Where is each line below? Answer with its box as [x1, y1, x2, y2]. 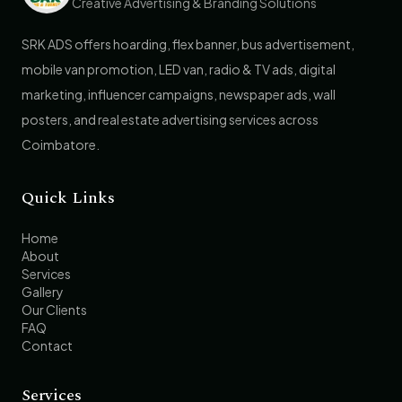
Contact [22, 337, 73, 354]
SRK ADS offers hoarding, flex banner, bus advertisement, [22, 36, 354, 52]
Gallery [22, 284, 64, 300]
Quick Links [22, 186, 115, 210]
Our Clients [22, 301, 87, 318]
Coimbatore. [22, 136, 100, 153]
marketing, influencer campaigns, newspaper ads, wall [22, 86, 336, 102]
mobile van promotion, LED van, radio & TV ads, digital [22, 61, 336, 77]
